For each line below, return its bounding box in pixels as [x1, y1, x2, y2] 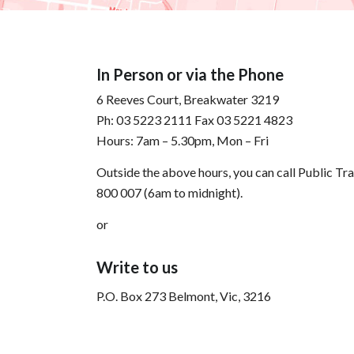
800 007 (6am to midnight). [96, 184, 243, 200]
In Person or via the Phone [96, 65, 284, 85]
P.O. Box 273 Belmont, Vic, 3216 [96, 288, 271, 304]
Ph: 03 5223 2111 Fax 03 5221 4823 [96, 112, 292, 128]
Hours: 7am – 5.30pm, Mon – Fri [96, 133, 269, 149]
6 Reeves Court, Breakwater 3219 [96, 92, 279, 107]
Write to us [96, 257, 178, 277]
